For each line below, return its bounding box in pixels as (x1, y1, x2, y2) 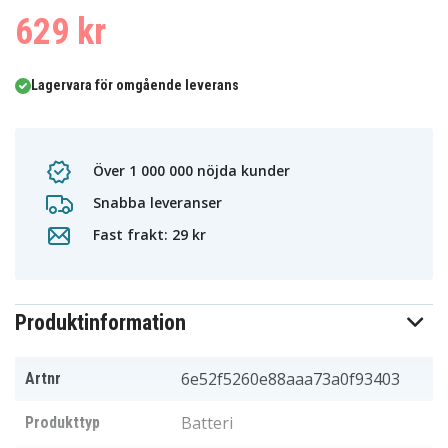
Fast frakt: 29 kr (89, 224, 206, 244)
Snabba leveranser (89, 192, 222, 212)
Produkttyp (25, 413, 100, 433)
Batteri (181, 412, 233, 435)
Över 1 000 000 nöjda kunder (89, 160, 290, 180)
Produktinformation (15, 310, 186, 336)
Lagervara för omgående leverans (31, 77, 239, 94)
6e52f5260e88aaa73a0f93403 (181, 368, 400, 391)
